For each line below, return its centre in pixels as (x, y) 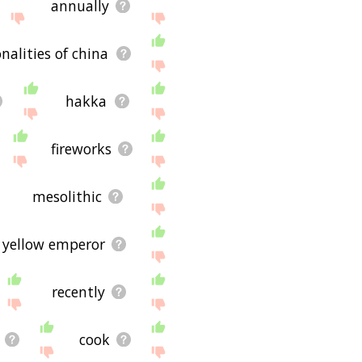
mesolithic (67, 196)
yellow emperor (54, 244)
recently (78, 291)
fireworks (81, 148)
